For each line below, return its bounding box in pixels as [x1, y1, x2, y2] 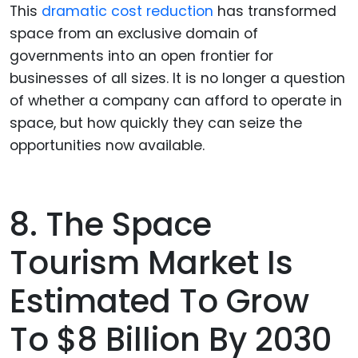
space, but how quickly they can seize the [10, 113, 302, 133]
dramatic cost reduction [42, 2, 217, 22]
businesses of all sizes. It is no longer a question [10, 69, 345, 89]
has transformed [217, 2, 336, 22]
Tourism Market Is [10, 241, 293, 286]
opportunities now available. [10, 136, 205, 156]
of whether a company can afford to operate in [10, 91, 342, 111]
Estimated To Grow [10, 279, 309, 324]
